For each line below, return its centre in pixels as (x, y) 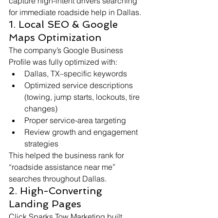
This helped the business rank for (67, 155)
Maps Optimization (55, 38)
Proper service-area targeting (75, 120)
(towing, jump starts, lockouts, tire (83, 97)
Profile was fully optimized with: (63, 62)
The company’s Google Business (67, 50)
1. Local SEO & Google (65, 25)
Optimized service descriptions (80, 85)
